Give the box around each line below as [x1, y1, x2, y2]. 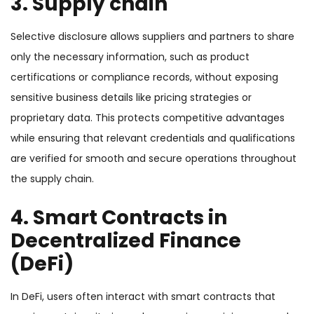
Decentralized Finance [11, 227, 241, 255]
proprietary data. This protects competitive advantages [11, 111, 285, 125]
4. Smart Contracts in [11, 204, 227, 232]
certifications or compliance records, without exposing [11, 70, 278, 85]
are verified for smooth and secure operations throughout [11, 151, 296, 166]
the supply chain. [11, 172, 94, 186]
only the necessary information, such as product [11, 50, 250, 64]
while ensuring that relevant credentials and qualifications [11, 131, 295, 146]
